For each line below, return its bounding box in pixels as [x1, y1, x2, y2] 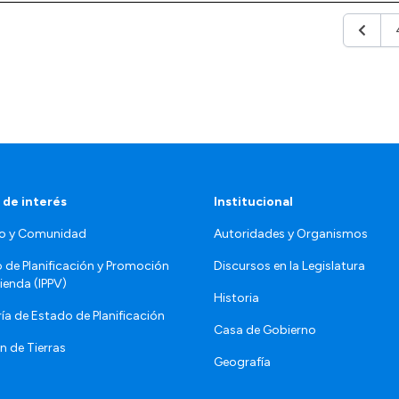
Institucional [214, 193, 293, 209]
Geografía [214, 354, 271, 370]
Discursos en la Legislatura [214, 257, 365, 273]
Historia [214, 289, 259, 305]
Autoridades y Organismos [214, 225, 368, 241]
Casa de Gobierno [214, 322, 316, 338]
